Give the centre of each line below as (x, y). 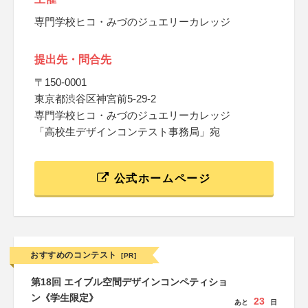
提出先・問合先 (73, 59)
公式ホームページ (161, 178)
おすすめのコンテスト (74, 255)
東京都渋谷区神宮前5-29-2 (95, 99)
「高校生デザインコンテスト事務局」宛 (127, 132)
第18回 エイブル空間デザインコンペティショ (129, 282)
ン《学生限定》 (65, 298)
